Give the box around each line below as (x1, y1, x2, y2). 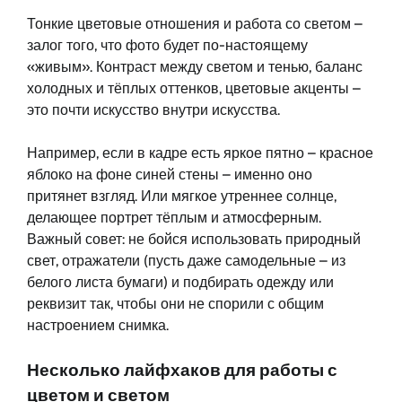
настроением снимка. (27, 317, 169, 335)
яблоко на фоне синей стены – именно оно (27, 166, 312, 184)
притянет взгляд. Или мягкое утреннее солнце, (27, 188, 336, 205)
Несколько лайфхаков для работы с (27, 360, 337, 381)
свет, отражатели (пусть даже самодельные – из (27, 252, 345, 270)
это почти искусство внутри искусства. (27, 101, 280, 119)
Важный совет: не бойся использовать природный (27, 231, 361, 249)
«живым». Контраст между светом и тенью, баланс (27, 58, 363, 76)
